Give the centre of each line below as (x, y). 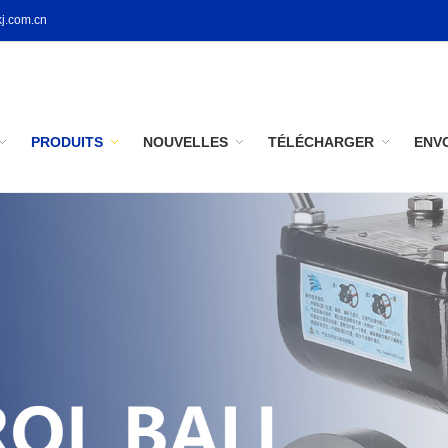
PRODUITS (67, 142)
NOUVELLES (185, 142)
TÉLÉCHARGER (321, 142)
